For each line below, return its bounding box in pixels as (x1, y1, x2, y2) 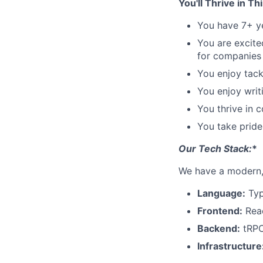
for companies (197, 50, 261, 62)
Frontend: (197, 205, 242, 217)
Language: (197, 187, 245, 199)
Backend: (197, 222, 240, 234)
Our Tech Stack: (178, 143, 252, 154)
